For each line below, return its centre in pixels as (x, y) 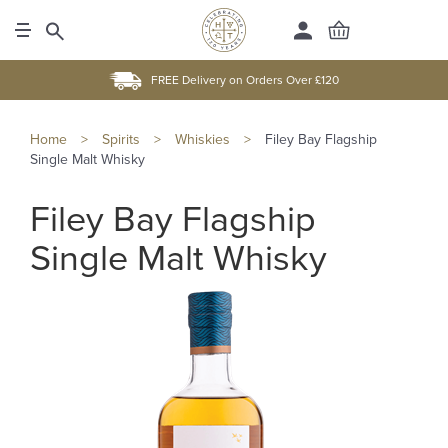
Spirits (121, 139)
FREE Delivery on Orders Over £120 (245, 80)
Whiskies (202, 139)
